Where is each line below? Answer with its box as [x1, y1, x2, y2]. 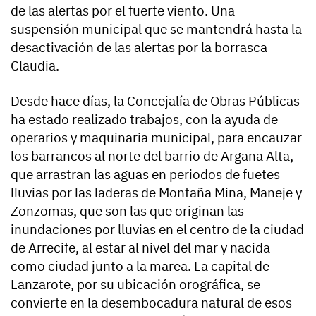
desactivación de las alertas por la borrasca [11, 38, 267, 56]
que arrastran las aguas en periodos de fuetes [11, 165, 280, 183]
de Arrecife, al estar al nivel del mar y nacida [11, 238, 270, 256]
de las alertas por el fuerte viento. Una [11, 1, 235, 19]
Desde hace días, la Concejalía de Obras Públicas [11, 92, 300, 109]
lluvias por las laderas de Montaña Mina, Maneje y [11, 183, 302, 201]
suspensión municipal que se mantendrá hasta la [11, 20, 302, 37]
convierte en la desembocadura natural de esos [11, 293, 292, 311]
